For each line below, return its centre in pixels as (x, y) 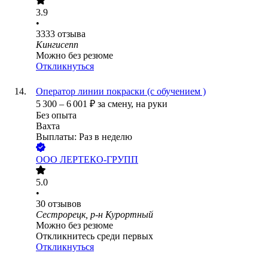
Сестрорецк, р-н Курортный (95, 215)
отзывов (65, 204)
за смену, (117, 104)
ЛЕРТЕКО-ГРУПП (99, 160)
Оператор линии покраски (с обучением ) (121, 92)
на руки (152, 104)
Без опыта (56, 115)
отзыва (71, 34)
